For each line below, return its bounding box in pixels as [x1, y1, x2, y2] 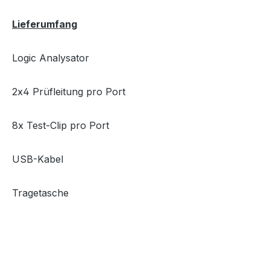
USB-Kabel [12, 153, 63, 165]
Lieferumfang [12, 18, 77, 30]
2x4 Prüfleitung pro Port [12, 86, 125, 98]
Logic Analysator [12, 52, 89, 64]
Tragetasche [12, 187, 69, 199]
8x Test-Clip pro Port [12, 119, 109, 131]
